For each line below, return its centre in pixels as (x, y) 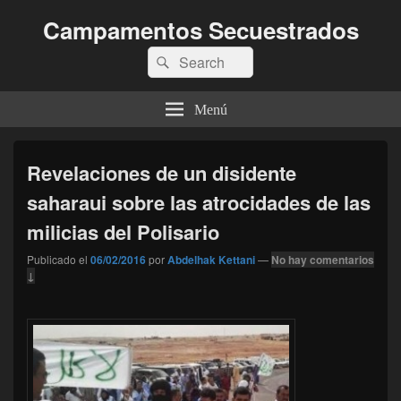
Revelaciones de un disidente (162, 173)
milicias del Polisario (123, 232)
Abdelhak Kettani (211, 260)
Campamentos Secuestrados (200, 30)
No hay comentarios (323, 260)
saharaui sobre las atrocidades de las (199, 202)
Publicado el (57, 259)
